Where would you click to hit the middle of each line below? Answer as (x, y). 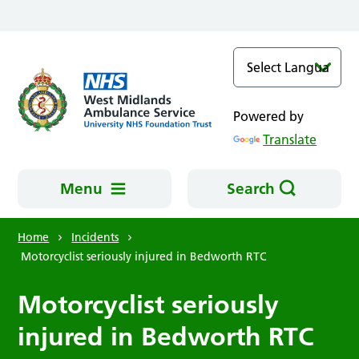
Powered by (269, 116)
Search (250, 189)
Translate (290, 139)
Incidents (95, 237)
